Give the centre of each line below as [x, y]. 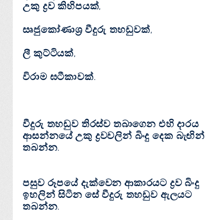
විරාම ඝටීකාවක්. [59, 77]
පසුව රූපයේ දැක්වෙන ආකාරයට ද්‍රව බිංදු [111, 183]
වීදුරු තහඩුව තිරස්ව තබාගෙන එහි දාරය [111, 124]
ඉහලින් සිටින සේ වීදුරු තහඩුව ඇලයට [108, 195]
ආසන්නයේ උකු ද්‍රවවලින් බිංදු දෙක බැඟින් [114, 136]
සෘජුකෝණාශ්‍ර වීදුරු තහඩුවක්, [88, 30]
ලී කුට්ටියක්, [49, 53]
